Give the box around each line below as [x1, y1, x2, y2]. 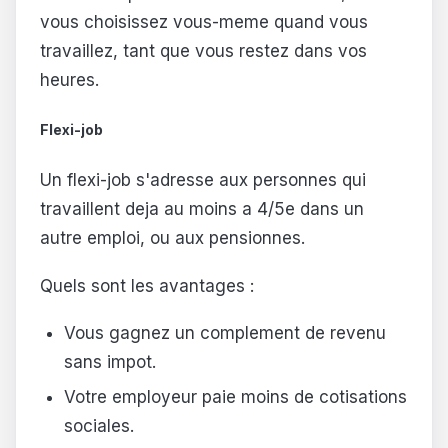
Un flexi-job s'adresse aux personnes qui [40, 169, 366, 190]
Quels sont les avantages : [40, 275, 254, 296]
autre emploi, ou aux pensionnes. [40, 227, 305, 248]
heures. [40, 69, 99, 90]
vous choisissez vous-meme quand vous [40, 11, 368, 32]
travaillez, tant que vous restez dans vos [40, 40, 367, 61]
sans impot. [63, 352, 156, 373]
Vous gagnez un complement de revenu [63, 323, 386, 344]
